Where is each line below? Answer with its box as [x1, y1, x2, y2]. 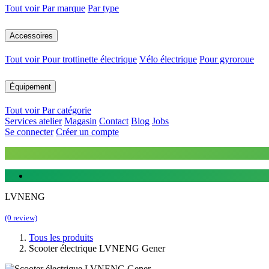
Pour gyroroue [199, 53, 254, 64]
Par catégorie [42, 104, 91, 115]
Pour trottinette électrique [42, 53, 137, 64]
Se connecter [5, 126, 53, 137]
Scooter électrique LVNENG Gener [29, 243, 165, 253]
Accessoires [10, 31, 53, 40]
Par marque [42, 3, 85, 14]
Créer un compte [56, 126, 119, 137]
